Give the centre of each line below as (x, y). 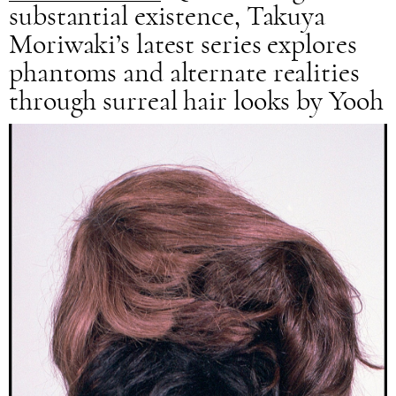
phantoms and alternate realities (184, 73)
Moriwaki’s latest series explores (183, 45)
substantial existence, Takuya (168, 16)
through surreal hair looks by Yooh (196, 101)
